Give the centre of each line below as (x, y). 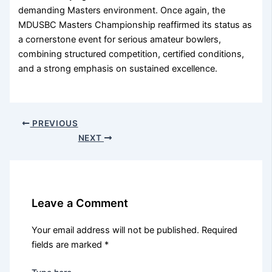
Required (220, 230)
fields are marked (68, 245)
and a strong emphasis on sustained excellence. (118, 69)
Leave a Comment (80, 202)
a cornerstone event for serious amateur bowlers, (120, 40)
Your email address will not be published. (116, 230)
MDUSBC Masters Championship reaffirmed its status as (135, 25)
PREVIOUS (54, 124)
